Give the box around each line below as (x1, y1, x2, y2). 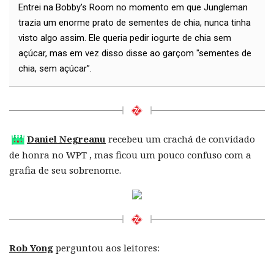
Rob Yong (9, 241, 53, 254)
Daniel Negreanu (27, 133, 106, 146)
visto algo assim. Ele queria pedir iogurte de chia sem (18, 32, 231, 44)
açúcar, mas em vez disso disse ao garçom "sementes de (18, 48, 251, 59)
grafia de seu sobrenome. (9, 163, 121, 176)
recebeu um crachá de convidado (106, 133, 255, 146)
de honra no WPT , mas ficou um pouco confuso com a (9, 148, 251, 161)
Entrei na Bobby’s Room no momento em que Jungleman (18, 2, 248, 13)
